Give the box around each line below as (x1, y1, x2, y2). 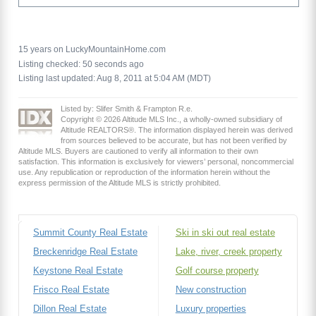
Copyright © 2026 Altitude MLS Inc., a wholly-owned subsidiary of (61, 114, 282, 123)
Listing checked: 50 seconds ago (18, 59, 144, 69)
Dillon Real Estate (33, 303, 107, 314)
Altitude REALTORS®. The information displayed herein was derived (61, 125, 293, 134)
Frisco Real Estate (33, 284, 109, 295)
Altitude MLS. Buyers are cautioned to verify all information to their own (18, 146, 258, 155)
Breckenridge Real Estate (33, 246, 138, 257)
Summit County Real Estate (33, 227, 147, 238)
